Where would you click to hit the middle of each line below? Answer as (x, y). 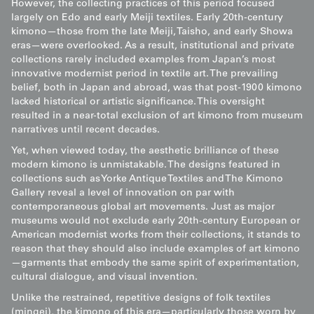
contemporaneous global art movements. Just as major (143, 208)
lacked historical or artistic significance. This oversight (138, 103)
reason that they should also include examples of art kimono (156, 250)
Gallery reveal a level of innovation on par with (123, 194)
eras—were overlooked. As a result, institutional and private (153, 47)
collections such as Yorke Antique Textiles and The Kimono (147, 180)
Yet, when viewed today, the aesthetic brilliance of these (145, 152)
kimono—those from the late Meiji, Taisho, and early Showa (152, 33)
